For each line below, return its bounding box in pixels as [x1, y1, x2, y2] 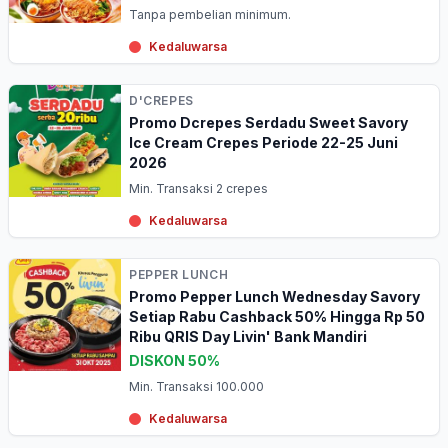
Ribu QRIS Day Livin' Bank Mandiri [129, 328, 367, 345]
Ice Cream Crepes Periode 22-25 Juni [129, 134, 398, 151]
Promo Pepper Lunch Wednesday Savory [129, 288, 420, 305]
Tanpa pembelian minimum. [129, 7, 291, 22]
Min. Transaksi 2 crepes [129, 181, 268, 196]
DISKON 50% [129, 352, 220, 369]
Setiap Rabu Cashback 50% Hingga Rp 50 [129, 308, 425, 325]
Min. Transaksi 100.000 [129, 379, 264, 394]
